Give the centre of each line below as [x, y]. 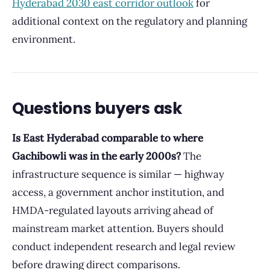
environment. [44, 39]
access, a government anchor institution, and [118, 192]
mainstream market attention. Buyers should [118, 228]
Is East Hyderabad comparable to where [108, 138]
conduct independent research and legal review [124, 246]
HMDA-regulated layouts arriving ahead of [113, 210]
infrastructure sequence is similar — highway [118, 174]
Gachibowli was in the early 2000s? [96, 156]
